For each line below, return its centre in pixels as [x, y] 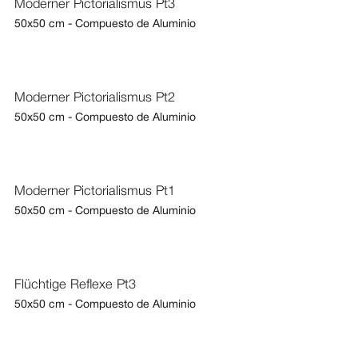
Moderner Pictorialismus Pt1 [94, 192]
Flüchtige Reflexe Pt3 [75, 285]
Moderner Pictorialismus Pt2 [94, 98]
